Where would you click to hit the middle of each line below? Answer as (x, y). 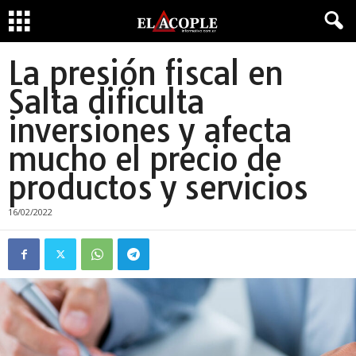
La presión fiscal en (146, 73)
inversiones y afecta (150, 130)
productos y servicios (158, 188)
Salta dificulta (106, 102)
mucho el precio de (145, 159)
